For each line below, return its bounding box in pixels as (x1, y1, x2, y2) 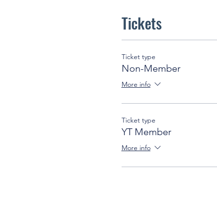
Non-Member (121, 62, 181, 74)
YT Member (121, 126, 171, 138)
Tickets (121, 12, 162, 34)
